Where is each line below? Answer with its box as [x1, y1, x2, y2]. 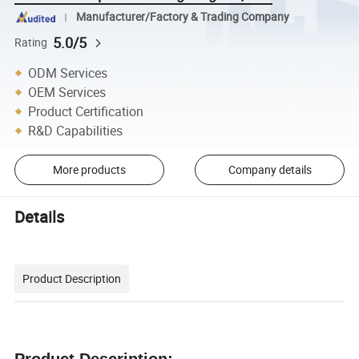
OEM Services [28, 83, 107, 101]
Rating [14, 34, 48, 50]
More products [52, 162, 126, 178]
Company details [228, 162, 312, 178]
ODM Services [28, 63, 108, 82]
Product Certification [28, 102, 144, 120]
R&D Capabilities [28, 121, 123, 139]
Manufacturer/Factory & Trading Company [75, 10, 289, 25]
